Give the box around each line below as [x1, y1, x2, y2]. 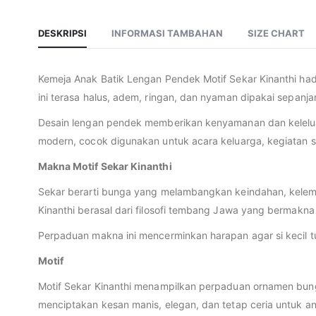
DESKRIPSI [37, 28, 87, 39]
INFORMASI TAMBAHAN [111, 28, 223, 39]
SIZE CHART [247, 28, 305, 39]
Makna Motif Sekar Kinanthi [37, 160, 172, 173]
